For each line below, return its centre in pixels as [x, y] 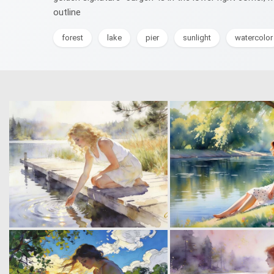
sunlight [197, 38]
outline [67, 12]
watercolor [254, 38]
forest [72, 38]
